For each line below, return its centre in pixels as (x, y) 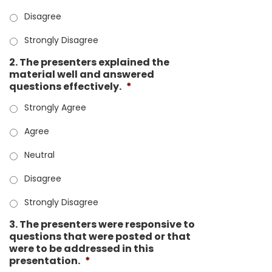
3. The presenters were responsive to (102, 224)
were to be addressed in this (81, 249)
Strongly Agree (55, 107)
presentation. (45, 261)
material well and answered (82, 74)
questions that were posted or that (100, 236)
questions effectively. (65, 87)
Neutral (39, 155)
